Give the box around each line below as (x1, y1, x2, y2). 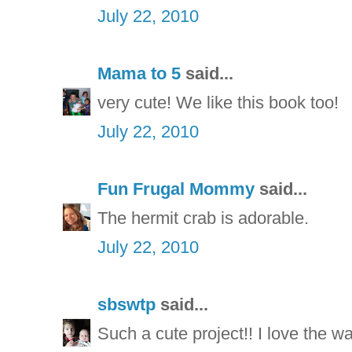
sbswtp (97, 294, 156, 314)
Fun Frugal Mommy (97, 178, 255, 199)
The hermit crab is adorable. (97, 207, 309, 228)
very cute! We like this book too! (97, 92, 339, 112)
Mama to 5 (97, 63, 181, 83)
